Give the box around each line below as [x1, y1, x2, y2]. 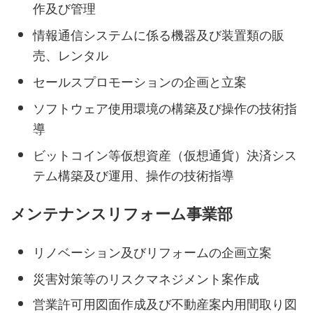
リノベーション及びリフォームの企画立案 [33, 245, 272, 260]
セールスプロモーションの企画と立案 [33, 75, 247, 89]
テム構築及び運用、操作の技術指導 [33, 168, 234, 183]
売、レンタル [33, 48, 108, 63]
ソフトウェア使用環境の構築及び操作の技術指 [33, 101, 297, 116]
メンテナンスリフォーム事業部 [10, 205, 233, 224]
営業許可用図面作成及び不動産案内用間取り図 [33, 297, 297, 312]
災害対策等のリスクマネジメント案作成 [33, 268, 259, 287]
